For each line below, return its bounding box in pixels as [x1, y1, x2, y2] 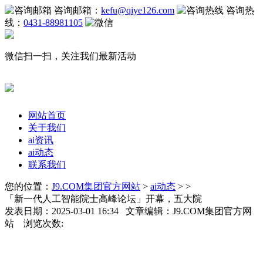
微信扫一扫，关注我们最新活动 [5, 51, 136, 61]
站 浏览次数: [5, 218, 63, 228]
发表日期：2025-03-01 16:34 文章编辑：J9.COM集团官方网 [5, 205, 252, 216]
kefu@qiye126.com [101, 5, 174, 15]
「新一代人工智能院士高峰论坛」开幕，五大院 [5, 193, 202, 204]
